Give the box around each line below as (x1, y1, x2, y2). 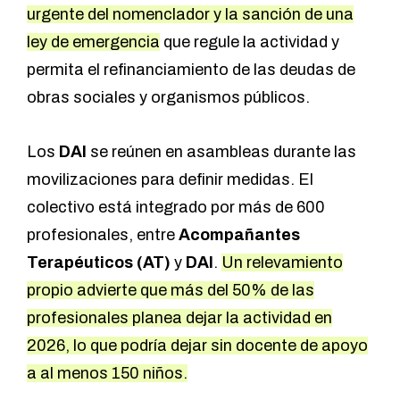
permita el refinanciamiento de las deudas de (27, 60, 355, 79)
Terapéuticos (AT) (27, 253, 171, 271)
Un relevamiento (221, 253, 343, 271)
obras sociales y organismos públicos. (27, 87, 310, 106)
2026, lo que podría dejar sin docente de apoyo (27, 336, 368, 354)
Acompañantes (179, 225, 300, 244)
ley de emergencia (27, 32, 160, 51)
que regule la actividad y (160, 32, 339, 51)
